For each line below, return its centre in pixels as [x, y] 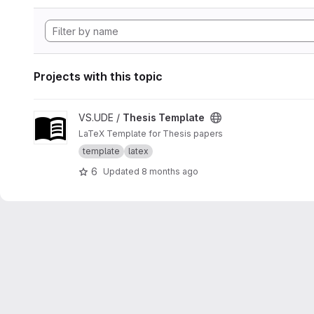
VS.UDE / [101, 117]
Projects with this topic [98, 76]
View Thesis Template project [103, 117]
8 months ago [170, 171]
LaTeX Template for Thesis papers [151, 134]
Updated [122, 171]
